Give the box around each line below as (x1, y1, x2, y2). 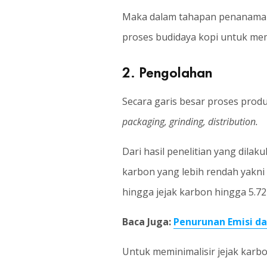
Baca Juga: (122, 215, 173, 228)
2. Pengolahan (122, 60, 212, 82)
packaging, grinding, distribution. (122, 115, 258, 128)
